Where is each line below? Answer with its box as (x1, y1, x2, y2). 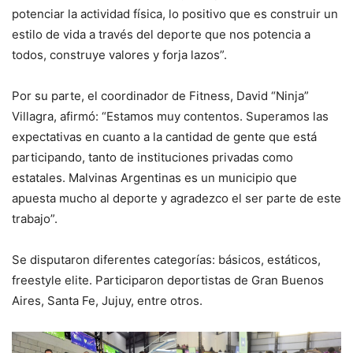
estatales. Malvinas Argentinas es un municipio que (12, 170, 297, 186)
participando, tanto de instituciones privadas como (12, 150, 293, 165)
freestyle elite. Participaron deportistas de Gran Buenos (12, 273, 324, 288)
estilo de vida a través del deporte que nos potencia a (12, 27, 310, 43)
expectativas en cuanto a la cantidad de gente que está (12, 129, 317, 145)
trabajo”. (12, 211, 58, 227)
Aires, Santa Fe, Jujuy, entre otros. (12, 293, 203, 309)
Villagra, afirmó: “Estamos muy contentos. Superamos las (12, 109, 329, 124)
